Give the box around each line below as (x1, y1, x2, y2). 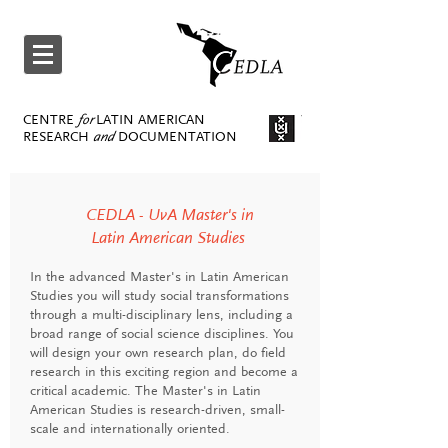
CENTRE (23, 111, 74, 128)
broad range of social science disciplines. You (30, 325, 294, 342)
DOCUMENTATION (118, 128, 237, 145)
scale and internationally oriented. (30, 420, 230, 437)
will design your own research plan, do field (30, 344, 286, 361)
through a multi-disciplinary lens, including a (30, 306, 293, 323)
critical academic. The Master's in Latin (30, 382, 261, 399)
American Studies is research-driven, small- (30, 401, 285, 418)
